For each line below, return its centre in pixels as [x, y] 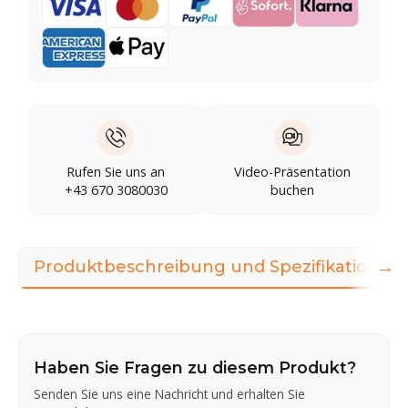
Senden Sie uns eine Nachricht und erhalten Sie [169, 393]
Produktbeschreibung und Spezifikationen [218, 266]
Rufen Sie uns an [116, 171]
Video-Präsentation [292, 171]
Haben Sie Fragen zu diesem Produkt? [195, 367]
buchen [292, 189]
